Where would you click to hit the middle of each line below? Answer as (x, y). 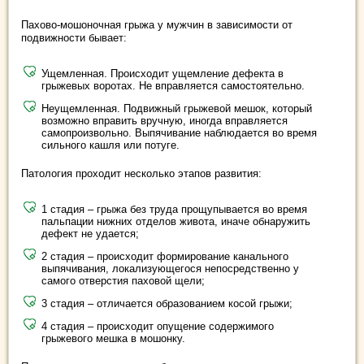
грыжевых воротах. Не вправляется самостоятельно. (173, 86)
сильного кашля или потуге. (110, 145)
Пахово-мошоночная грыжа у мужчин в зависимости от (157, 25)
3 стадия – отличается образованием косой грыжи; (167, 304)
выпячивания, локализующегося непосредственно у (170, 269)
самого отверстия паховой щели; (123, 281)
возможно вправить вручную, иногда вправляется (165, 121)
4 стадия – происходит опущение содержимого (158, 327)
